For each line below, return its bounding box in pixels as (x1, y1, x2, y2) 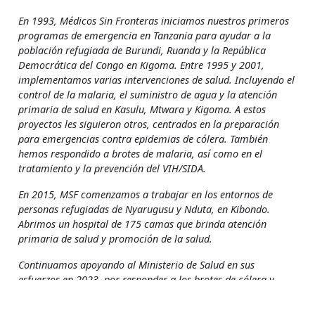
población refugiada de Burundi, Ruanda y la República (18, 44, 266, 58)
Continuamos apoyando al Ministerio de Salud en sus (18, 258, 255, 272)
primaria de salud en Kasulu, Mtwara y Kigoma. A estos (18, 103, 266, 117)
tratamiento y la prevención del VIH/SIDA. (18, 162, 206, 176)
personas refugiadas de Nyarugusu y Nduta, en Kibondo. (18, 202, 270, 217)
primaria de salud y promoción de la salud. (18, 232, 212, 246)
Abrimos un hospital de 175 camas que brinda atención (18, 217, 266, 231)
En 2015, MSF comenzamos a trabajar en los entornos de (18, 188, 273, 202)
